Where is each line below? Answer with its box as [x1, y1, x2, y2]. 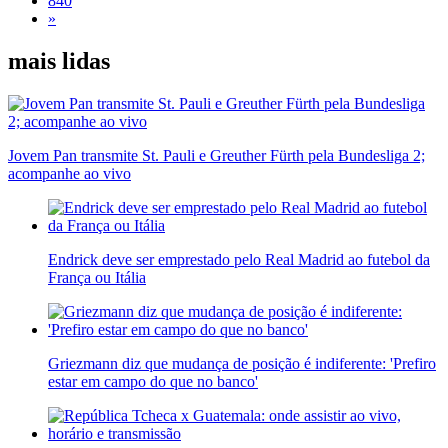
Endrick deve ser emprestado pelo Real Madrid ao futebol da [48, 250, 430, 268]
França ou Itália [48, 268, 146, 286]
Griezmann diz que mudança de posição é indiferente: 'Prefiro [48, 354, 436, 372]
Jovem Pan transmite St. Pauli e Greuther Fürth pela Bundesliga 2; [8, 146, 425, 164]
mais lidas [8, 47, 110, 74]
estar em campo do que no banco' [48, 372, 258, 390]
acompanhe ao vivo [8, 164, 131, 182]
